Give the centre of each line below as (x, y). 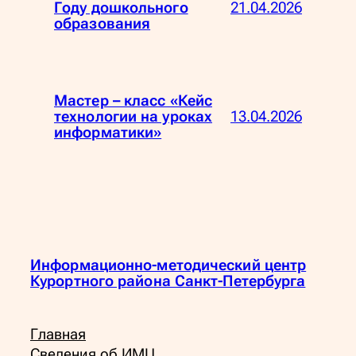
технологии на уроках (133, 117)
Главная (58, 335)
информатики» (108, 133)
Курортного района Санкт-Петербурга (168, 281)
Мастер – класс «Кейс (133, 101)
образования (103, 24)
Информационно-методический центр (168, 265)
